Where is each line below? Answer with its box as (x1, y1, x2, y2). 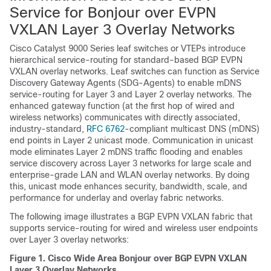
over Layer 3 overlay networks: (10, 235, 129, 244)
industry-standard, (10, 124, 87, 134)
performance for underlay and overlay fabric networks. (10, 193, 224, 203)
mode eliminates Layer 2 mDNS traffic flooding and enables (10, 147, 243, 157)
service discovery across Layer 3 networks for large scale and (10, 158, 252, 168)
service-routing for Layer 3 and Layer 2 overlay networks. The (10, 90, 252, 99)
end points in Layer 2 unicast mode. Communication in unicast (10, 135, 253, 145)
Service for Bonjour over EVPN (10, 4, 216, 21)
